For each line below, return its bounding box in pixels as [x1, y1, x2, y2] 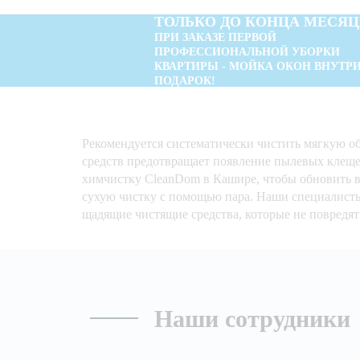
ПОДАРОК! [154, 75, 215, 87]
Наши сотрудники [154, 305, 350, 332]
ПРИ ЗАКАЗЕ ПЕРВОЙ [154, 31, 276, 43]
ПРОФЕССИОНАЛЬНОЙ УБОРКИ [154, 46, 340, 58]
